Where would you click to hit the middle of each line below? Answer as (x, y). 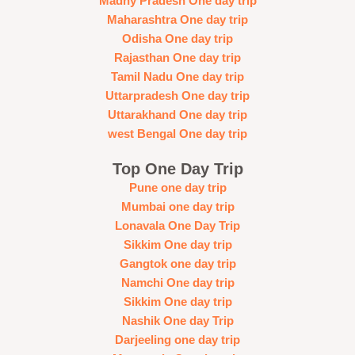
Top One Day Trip (177, 168)
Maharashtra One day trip (177, 19)
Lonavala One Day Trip (177, 225)
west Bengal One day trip (177, 134)
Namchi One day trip (177, 282)
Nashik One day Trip (177, 321)
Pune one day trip (177, 187)
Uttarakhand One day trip (177, 115)
